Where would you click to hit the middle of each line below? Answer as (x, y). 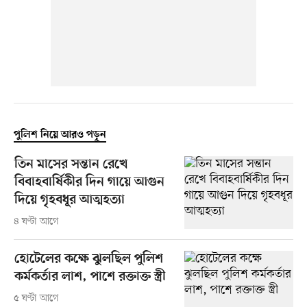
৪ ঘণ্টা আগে (36, 222)
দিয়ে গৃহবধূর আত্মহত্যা (69, 201)
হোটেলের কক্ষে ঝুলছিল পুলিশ (88, 260)
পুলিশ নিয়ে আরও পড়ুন (60, 135)
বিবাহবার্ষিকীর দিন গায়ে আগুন (89, 183)
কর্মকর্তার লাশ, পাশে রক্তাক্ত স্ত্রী (90, 278)
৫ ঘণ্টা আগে (36, 299)
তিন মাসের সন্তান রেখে (71, 165)
